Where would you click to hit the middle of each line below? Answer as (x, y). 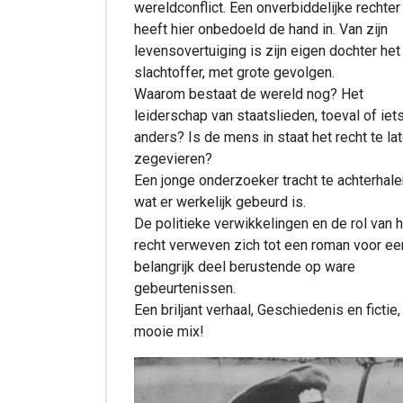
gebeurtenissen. (185, 288)
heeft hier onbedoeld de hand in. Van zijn (261, 29)
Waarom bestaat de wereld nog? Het (249, 94)
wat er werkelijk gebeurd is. (220, 201)
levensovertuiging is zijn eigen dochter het (267, 50)
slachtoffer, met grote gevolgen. (234, 72)
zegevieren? (173, 158)
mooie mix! (169, 331)
